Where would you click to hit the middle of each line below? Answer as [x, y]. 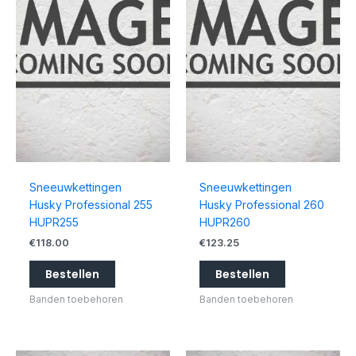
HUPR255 [54, 222]
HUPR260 [224, 222]
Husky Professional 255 [91, 205]
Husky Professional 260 [261, 205]
